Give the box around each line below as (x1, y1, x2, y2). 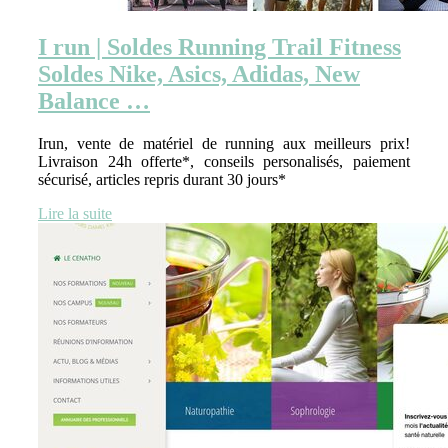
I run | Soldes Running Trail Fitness (38, 34, 401, 61)
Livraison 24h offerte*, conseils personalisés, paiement (38, 153, 410, 171)
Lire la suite (38, 205, 112, 223)
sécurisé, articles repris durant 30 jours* (38, 171, 286, 189)
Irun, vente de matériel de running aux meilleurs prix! (38, 135, 410, 153)
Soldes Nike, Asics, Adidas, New (38, 61, 360, 88)
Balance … (38, 88, 150, 115)
